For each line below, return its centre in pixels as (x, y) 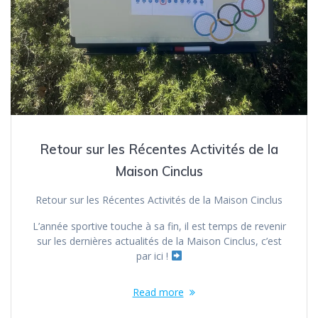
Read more (158, 292)
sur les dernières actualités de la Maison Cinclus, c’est (159, 241)
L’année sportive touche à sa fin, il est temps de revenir (159, 226)
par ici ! (153, 256)
